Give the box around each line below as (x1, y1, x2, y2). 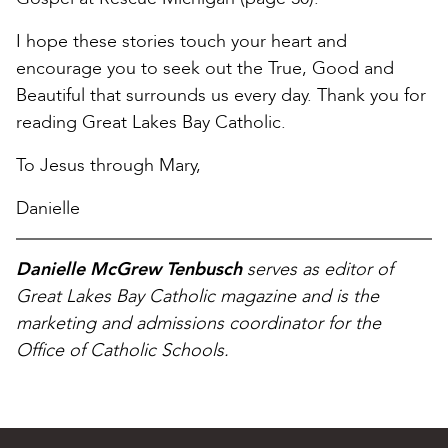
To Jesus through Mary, (16, 152, 201, 178)
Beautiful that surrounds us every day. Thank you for (16, 82, 426, 108)
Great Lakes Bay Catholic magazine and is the (16, 283, 379, 309)
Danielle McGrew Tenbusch (16, 256, 242, 282)
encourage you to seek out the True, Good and (16, 55, 394, 81)
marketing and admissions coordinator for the (16, 310, 381, 336)
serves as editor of (242, 256, 393, 282)
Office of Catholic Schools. (16, 337, 229, 363)
